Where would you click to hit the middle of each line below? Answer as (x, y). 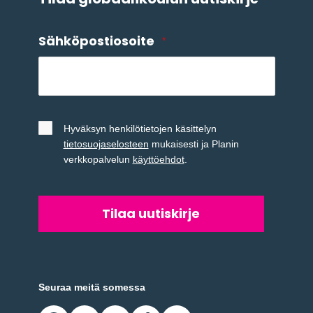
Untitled (64, 117)
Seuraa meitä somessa (92, 287)
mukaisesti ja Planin (194, 144)
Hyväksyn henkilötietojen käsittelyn (140, 128)
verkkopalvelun (98, 159)
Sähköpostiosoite (96, 41)
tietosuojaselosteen (106, 144)
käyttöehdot (158, 159)
